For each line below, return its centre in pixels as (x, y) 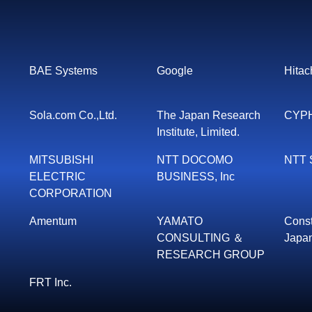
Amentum (53, 221)
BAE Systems (63, 71)
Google (174, 71)
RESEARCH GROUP (210, 255)
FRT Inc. (50, 282)
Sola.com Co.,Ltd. (73, 115)
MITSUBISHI (61, 160)
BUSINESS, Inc (195, 177)
